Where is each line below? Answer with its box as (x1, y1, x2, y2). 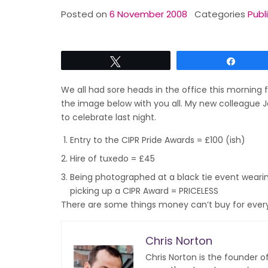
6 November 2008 (109, 8, 187, 20)
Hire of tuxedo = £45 (70, 153, 155, 165)
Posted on (61, 8, 109, 20)
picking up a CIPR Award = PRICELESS (70, 185, 218, 197)
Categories (194, 8, 248, 20)
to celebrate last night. (61, 111, 156, 123)
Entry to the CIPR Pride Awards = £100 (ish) (70, 134, 245, 146)
